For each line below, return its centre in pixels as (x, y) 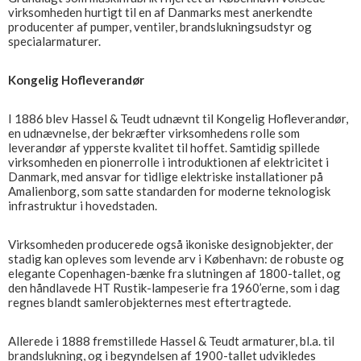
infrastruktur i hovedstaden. (83, 205)
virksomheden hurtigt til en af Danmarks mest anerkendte (160, 12)
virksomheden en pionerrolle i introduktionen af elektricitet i (168, 162)
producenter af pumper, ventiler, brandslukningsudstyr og (160, 27)
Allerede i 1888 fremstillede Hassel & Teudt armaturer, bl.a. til (171, 341)
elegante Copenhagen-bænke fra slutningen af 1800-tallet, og (174, 273)
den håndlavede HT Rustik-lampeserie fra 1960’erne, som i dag (174, 288)
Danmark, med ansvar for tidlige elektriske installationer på (166, 176)
